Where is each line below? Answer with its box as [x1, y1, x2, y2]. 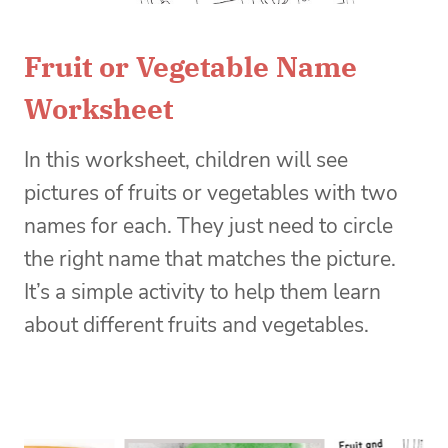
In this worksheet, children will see [24, 146, 348, 175]
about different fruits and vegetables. [24, 311, 369, 340]
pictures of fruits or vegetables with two [24, 179, 398, 208]
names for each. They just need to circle [24, 212, 393, 241]
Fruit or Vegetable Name [24, 48, 357, 86]
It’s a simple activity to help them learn [24, 278, 381, 307]
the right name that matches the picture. [24, 245, 396, 274]
